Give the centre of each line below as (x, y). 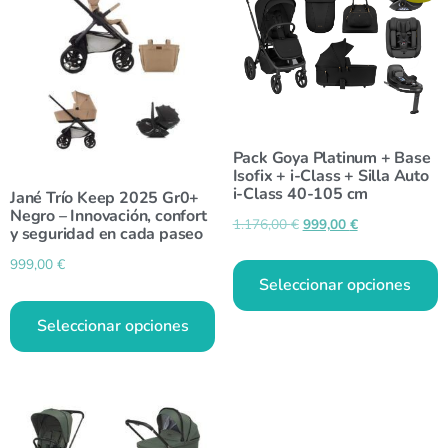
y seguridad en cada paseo (107, 234)
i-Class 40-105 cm (300, 193)
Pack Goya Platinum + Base (331, 157)
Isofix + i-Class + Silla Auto (330, 175)
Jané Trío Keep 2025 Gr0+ (105, 198)
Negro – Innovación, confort (108, 216)
